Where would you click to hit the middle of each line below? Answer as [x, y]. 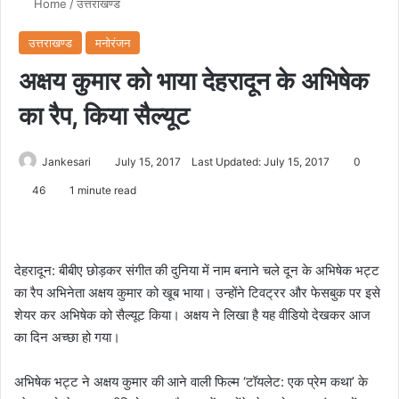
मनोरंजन [113, 43]
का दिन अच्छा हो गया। [67, 338]
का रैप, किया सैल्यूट [104, 116]
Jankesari [66, 162]
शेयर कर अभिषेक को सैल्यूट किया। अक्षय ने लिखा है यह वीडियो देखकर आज [192, 315]
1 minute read [102, 191]
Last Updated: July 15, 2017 [261, 162]
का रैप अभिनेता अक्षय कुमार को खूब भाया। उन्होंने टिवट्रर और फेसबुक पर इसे [197, 293]
